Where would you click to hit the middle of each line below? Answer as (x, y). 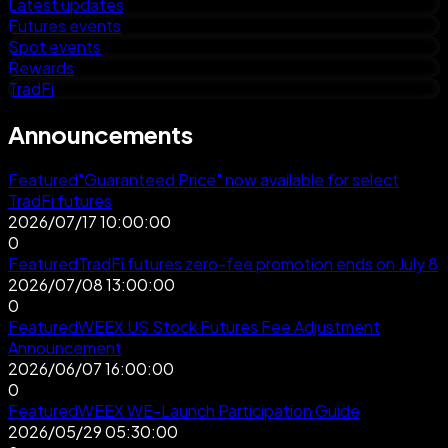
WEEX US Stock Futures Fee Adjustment (229, 326)
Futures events (64, 25)
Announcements (100, 133)
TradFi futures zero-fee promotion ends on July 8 (258, 263)
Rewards (41, 67)
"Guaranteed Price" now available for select (238, 179)
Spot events (54, 46)
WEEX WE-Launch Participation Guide (219, 410)
